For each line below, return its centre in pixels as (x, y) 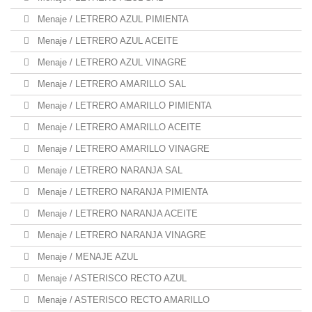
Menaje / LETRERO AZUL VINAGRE (111, 62)
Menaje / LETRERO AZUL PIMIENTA (112, 19)
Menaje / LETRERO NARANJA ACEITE (116, 213)
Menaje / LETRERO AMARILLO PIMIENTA (123, 106)
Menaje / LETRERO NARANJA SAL (109, 170)
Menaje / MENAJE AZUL (86, 257)
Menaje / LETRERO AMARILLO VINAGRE (122, 149)
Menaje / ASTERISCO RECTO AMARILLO (122, 300)
